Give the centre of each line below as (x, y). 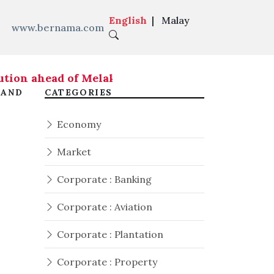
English (128, 20)
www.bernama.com (57, 28)
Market (73, 152)
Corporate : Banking (103, 179)
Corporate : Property (106, 262)
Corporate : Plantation (109, 234)
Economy (78, 124)
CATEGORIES (79, 92)
